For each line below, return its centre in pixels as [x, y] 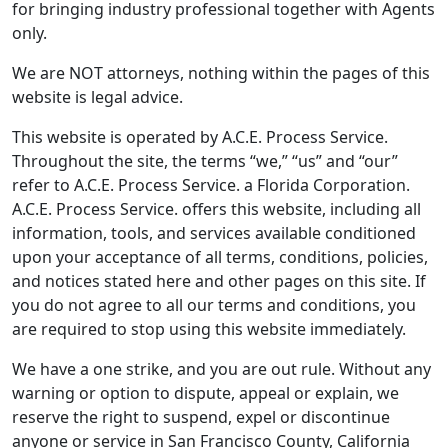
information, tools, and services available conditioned [214, 233]
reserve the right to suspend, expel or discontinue [201, 417]
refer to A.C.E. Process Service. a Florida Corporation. [211, 185]
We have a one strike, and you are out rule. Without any [221, 369]
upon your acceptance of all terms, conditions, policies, [220, 257]
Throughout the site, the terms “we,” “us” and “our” [205, 161]
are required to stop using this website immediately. [209, 329]
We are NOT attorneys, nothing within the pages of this [221, 73]
